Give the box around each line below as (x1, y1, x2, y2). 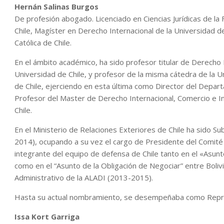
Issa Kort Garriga (14, 211, 79, 221)
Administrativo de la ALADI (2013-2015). (14, 172, 153, 182)
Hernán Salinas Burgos (14, 1, 98, 11)
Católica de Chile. (14, 37, 71, 47)
